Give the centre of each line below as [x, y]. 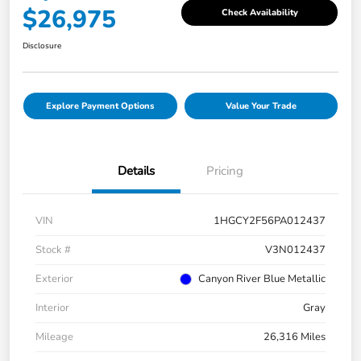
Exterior [54, 279]
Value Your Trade [261, 106]
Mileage [54, 337]
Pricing [225, 171]
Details [136, 171]
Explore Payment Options [100, 106]
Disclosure [42, 46]
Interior [52, 308]
